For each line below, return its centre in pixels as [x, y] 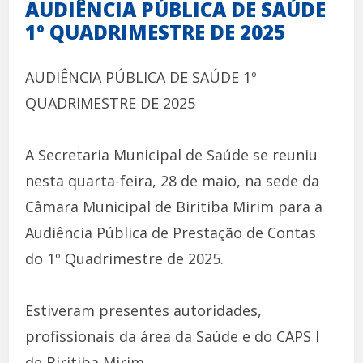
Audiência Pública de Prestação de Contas [171, 232]
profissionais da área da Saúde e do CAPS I [173, 336]
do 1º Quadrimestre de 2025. [125, 258]
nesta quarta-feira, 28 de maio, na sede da [173, 180]
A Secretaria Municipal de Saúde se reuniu [172, 154]
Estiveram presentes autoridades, [144, 310]
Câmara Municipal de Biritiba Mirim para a [174, 206]
